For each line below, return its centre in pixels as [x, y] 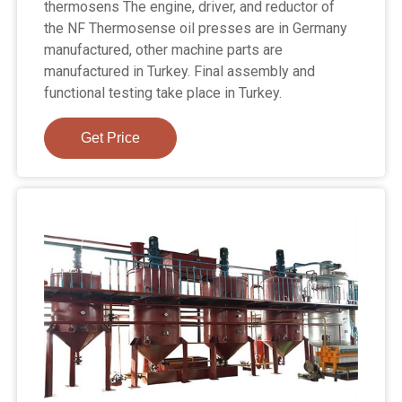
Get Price [111, 138]
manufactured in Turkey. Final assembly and [180, 72]
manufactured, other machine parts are [164, 50]
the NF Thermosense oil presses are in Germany [196, 29]
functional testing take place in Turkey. [163, 93]
